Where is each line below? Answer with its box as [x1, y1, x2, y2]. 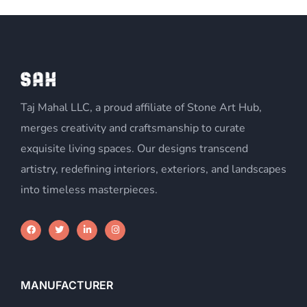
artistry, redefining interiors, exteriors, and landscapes [21, 161, 286, 177]
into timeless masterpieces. [21, 182, 158, 197]
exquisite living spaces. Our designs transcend [21, 140, 248, 156]
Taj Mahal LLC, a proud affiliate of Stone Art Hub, [21, 99, 262, 115]
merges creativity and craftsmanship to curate [21, 120, 245, 136]
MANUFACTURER [21, 278, 113, 292]
